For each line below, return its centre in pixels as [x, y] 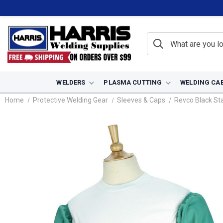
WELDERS [71, 82]
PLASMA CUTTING [133, 82]
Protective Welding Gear [70, 100]
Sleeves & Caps [141, 100]
